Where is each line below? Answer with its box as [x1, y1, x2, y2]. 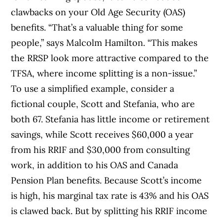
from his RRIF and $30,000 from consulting [11, 144, 190, 155]
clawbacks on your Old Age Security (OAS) [11, 6, 185, 18]
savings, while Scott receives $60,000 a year [11, 128, 194, 140]
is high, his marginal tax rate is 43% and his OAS [11, 189, 209, 201]
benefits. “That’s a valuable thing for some [11, 21, 184, 33]
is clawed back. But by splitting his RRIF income [11, 205, 208, 217]
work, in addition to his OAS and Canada [11, 159, 179, 171]
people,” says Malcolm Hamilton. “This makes [11, 37, 198, 48]
